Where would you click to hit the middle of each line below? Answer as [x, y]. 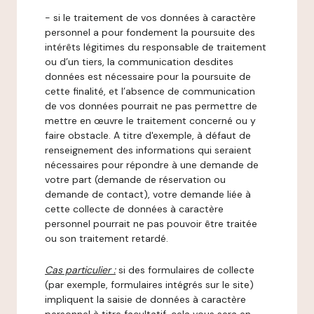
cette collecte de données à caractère [134, 209]
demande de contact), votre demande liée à [148, 194]
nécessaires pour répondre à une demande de [152, 165]
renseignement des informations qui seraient [148, 150]
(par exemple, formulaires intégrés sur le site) [149, 285]
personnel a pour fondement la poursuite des [150, 32]
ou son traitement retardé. [107, 238]
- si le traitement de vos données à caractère [150, 18]
